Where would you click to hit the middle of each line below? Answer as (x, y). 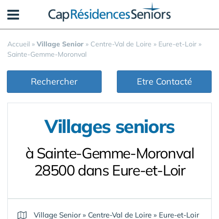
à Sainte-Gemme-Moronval (109, 153)
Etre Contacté (164, 81)
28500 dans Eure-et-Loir (109, 170)
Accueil (19, 44)
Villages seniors (109, 126)
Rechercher (54, 81)
